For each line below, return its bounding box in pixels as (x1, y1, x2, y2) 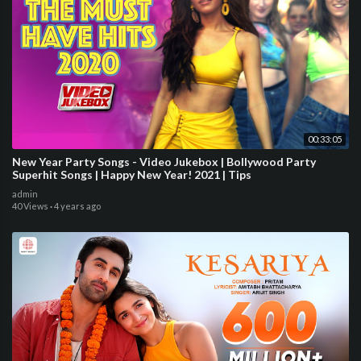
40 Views (12, 201, 48, 212)
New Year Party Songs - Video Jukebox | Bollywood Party (12, 155, 316, 169)
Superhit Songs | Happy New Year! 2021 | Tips (12, 168, 251, 182)
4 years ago (54, 201, 101, 212)
